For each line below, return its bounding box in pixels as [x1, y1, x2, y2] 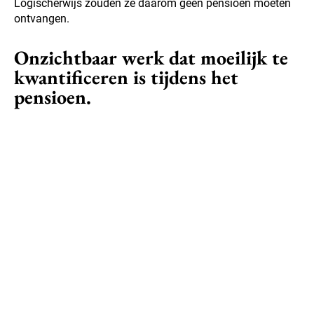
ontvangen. [14, 12, 69, 26]
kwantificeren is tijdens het [14, 64, 238, 90]
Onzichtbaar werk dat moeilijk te [14, 45, 288, 71]
